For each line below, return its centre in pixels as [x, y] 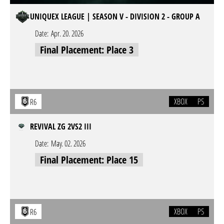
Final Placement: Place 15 [89, 160]
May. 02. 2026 [68, 143]
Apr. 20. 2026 [67, 33]
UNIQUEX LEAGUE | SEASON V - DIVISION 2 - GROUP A [115, 16]
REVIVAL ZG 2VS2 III [61, 126]
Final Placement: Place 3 [87, 50]
